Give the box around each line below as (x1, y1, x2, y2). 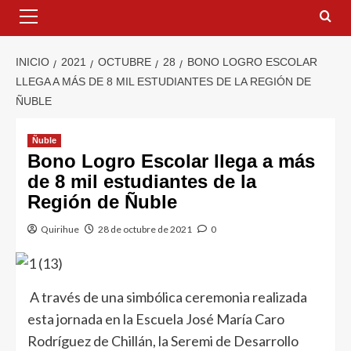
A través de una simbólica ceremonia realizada (27, 288, 307, 306)
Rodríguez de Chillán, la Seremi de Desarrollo (27, 331, 299, 349)
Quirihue (41, 223, 79, 236)
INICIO (16, 56, 49, 69)
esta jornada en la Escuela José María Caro (27, 309, 284, 327)
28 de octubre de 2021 (98, 223, 192, 236)
